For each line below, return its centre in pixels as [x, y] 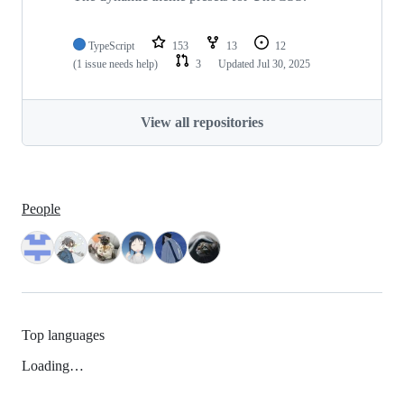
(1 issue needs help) [115, 64]
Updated [238, 64]
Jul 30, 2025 [284, 64]
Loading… [53, 365]
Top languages [63, 335]
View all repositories [202, 122]
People [41, 209]
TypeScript [111, 46]
